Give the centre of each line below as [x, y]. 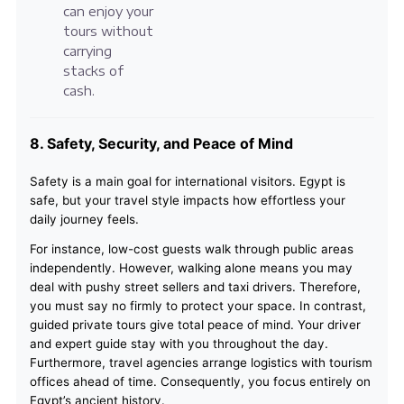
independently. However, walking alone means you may [191, 268]
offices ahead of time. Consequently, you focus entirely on [200, 382]
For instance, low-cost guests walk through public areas [191, 249]
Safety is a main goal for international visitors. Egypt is [187, 182]
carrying [87, 51]
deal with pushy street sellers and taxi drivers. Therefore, [195, 287]
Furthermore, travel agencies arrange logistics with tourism [201, 363]
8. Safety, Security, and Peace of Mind [161, 144]
